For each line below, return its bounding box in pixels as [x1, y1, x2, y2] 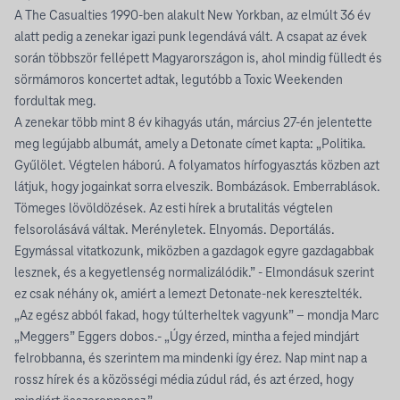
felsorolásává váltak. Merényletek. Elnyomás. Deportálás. [14, 223, 335, 237]
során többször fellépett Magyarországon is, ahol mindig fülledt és [14, 52, 382, 66]
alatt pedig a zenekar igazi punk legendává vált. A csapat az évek [14, 30, 367, 45]
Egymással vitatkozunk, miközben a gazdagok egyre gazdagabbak [14, 245, 374, 259]
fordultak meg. [14, 95, 96, 109]
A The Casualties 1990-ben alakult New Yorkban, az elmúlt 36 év [14, 9, 371, 23]
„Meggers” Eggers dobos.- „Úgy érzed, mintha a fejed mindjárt [14, 330, 359, 345]
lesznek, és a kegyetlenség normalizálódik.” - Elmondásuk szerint [14, 266, 374, 280]
